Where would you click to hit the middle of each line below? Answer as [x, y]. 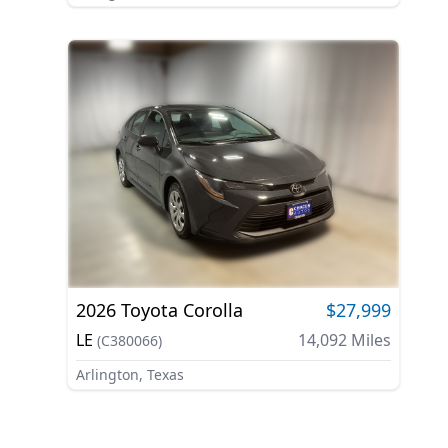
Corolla [212, 310]
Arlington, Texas [129, 375]
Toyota [149, 310]
